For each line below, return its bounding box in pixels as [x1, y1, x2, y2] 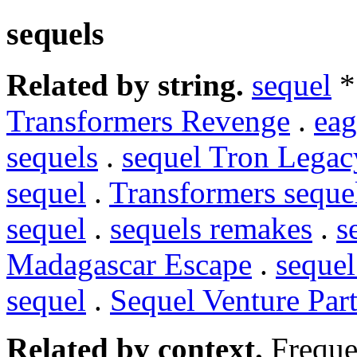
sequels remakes [110, 211, 312, 246]
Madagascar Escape [6, 247, 252, 282]
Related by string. [6, 68, 244, 103]
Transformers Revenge [6, 104, 290, 139]
